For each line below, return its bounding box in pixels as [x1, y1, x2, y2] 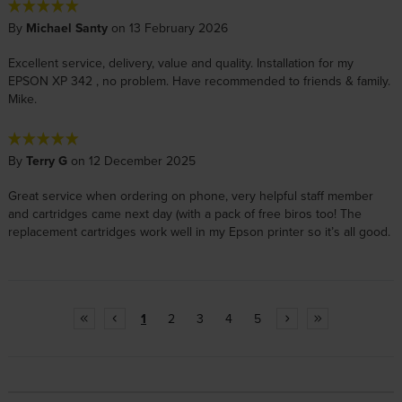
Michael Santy [25, 19, 108, 38]
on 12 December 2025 [66, 152, 196, 170]
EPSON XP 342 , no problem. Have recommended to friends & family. [7, 72, 390, 91]
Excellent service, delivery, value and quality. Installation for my [7, 54, 354, 73]
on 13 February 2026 [107, 19, 228, 38]
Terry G [25, 152, 67, 170]
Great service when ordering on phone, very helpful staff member [7, 187, 373, 205]
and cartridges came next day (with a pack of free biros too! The [7, 205, 362, 223]
